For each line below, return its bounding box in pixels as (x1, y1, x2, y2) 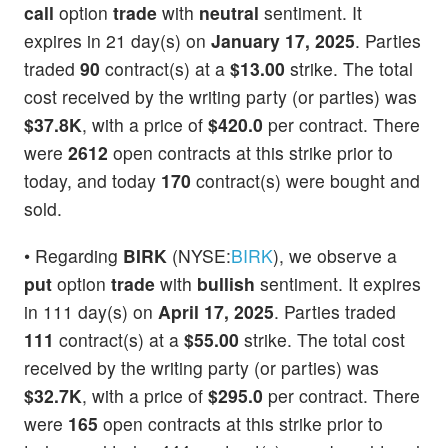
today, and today (24, 167, 161, 193)
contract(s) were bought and (191, 167, 420, 193)
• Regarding (24, 243, 123, 269)
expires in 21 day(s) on (24, 27, 211, 53)
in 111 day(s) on (24, 299, 158, 325)
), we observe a (273, 243, 397, 269)
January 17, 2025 (211, 27, 355, 53)
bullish (197, 271, 255, 297)
